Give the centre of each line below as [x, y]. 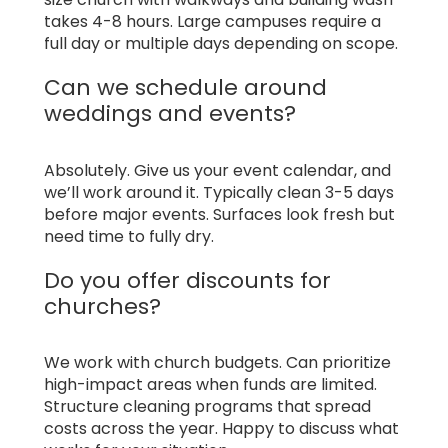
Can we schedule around [185, 87]
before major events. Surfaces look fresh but [219, 214]
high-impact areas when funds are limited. [210, 385]
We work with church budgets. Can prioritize [217, 363]
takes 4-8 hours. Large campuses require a [212, 21]
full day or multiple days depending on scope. [221, 43]
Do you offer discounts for [187, 280]
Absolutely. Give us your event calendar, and [217, 170]
